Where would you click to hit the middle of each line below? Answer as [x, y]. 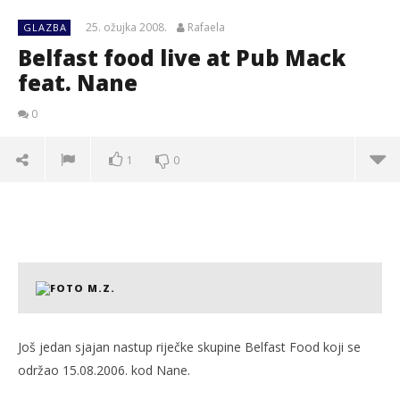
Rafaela [206, 27]
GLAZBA [45, 27]
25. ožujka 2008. [126, 27]
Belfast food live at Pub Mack [182, 58]
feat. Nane [78, 83]
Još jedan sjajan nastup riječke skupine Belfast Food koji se [189, 347]
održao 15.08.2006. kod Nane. [104, 371]
